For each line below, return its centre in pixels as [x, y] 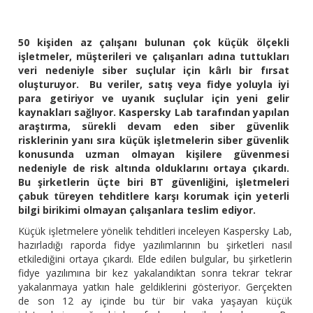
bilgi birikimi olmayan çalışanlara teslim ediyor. [139, 210]
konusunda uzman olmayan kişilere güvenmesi [154, 154]
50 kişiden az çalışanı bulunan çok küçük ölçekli [154, 43]
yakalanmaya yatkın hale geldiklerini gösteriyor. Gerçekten [155, 287]
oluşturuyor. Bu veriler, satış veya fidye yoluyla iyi [154, 85]
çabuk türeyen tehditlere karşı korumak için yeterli [154, 196]
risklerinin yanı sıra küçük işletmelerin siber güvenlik [154, 140]
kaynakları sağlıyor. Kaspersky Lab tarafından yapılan [154, 112]
